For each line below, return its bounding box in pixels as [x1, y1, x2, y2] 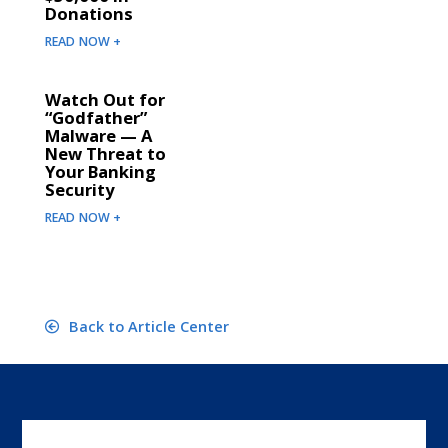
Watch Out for [44, 88, 165, 112]
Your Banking [44, 160, 156, 184]
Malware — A [44, 124, 152, 148]
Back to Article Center [64, 316, 229, 337]
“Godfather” [44, 106, 147, 130]
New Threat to [44, 142, 166, 166]
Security [44, 178, 114, 202]
